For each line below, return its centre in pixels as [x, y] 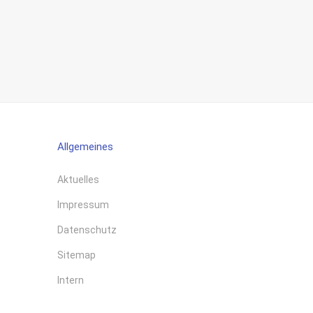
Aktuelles [78, 180]
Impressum [83, 205]
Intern [71, 280]
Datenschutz [87, 230]
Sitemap [77, 255]
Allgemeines [85, 147]
